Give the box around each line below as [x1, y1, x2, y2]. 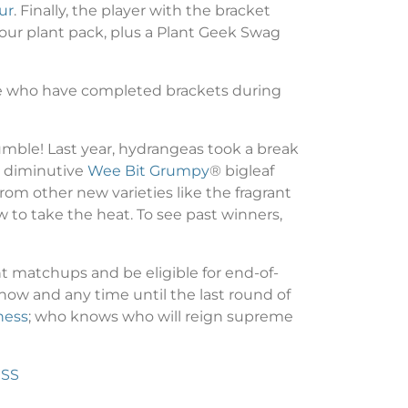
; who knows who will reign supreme [28, 307, 293, 325]
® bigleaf [209, 161, 274, 179]
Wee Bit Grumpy [87, 161, 209, 179]
